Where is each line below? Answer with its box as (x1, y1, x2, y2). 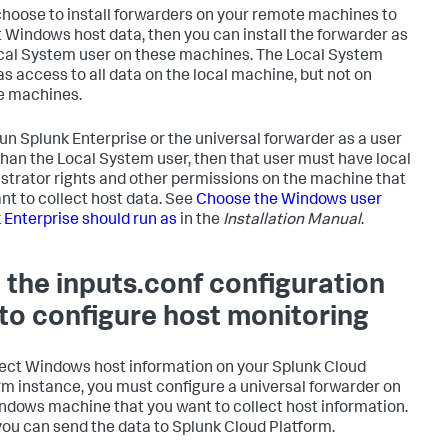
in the (177, 212, 223, 229)
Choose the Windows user (196, 192, 382, 209)
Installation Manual (223, 212, 361, 229)
